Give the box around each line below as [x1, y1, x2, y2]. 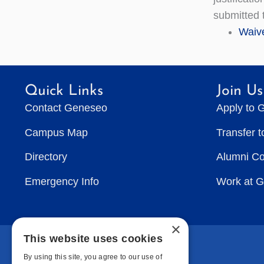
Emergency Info [25, 175, 99, 187]
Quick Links [25, 84, 103, 98]
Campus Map [25, 126, 88, 138]
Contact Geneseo [25, 102, 107, 114]
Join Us [216, 84, 263, 98]
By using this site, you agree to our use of [24, 253, 162, 261]
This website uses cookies [24, 233, 163, 245]
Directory [25, 151, 67, 163]
